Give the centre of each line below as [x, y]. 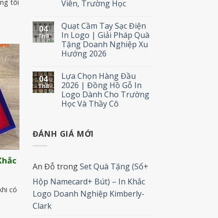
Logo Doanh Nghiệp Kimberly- [88, 194]
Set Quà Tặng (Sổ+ [114, 167]
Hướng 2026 [84, 53]
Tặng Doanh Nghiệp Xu [104, 44]
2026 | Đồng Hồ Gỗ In [101, 85]
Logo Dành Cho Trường [105, 94]
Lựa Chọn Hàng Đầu [98, 76]
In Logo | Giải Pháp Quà [105, 35]
